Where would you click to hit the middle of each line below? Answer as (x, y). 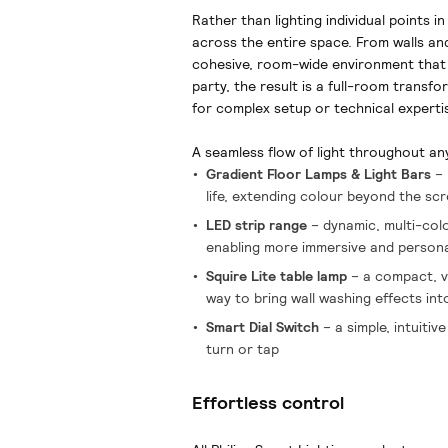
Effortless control (267, 402)
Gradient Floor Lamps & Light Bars (318, 174)
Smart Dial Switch (262, 327)
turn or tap (242, 349)
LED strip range (256, 225)
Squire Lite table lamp (276, 276)
